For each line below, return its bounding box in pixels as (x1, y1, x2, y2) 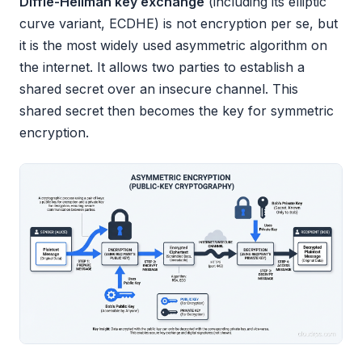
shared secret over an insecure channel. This (19, 81, 298, 98)
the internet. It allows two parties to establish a (19, 59, 305, 76)
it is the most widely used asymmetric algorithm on (19, 37, 327, 54)
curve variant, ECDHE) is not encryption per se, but (19, 15, 338, 32)
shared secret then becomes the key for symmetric (19, 103, 334, 120)
